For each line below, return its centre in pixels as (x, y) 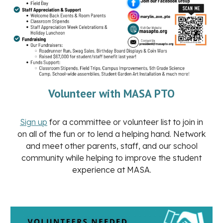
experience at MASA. (111, 170)
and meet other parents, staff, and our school (111, 146)
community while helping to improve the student (111, 158)
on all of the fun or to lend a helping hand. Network (111, 134)
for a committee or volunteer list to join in (125, 122)
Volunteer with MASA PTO (111, 94)
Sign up (34, 122)
